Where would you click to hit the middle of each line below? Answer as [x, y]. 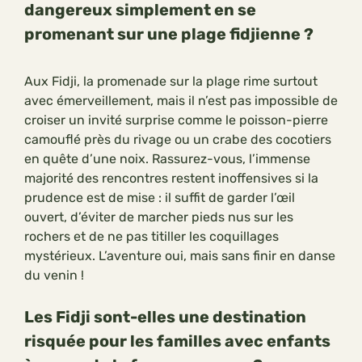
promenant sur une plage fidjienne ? [169, 34]
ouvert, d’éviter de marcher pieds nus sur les [159, 217]
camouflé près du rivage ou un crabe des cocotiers [178, 140]
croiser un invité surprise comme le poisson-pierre [176, 120]
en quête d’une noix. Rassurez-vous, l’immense [167, 159]
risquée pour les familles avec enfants [177, 341]
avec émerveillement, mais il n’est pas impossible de [181, 101]
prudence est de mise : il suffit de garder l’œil [160, 198]
